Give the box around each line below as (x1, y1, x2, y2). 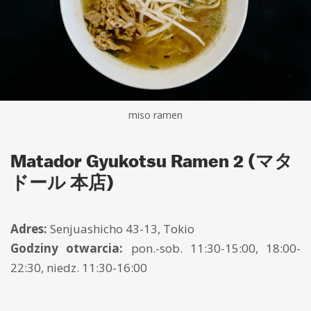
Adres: (10, 220, 47, 237)
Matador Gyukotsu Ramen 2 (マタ (10, 149, 293, 171)
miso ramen (128, 108, 183, 121)
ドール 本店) (10, 171, 114, 193)
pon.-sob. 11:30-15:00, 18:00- (123, 239, 301, 256)
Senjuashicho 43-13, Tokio (47, 220, 194, 237)
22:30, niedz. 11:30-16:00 (10, 259, 147, 276)
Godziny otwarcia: (10, 239, 124, 256)
